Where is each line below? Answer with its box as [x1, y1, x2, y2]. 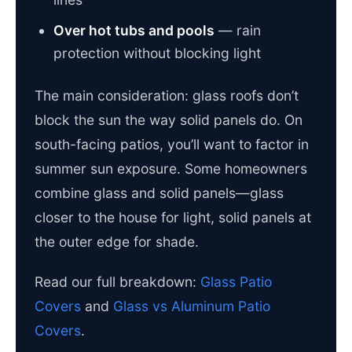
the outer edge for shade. [35, 233, 199, 251]
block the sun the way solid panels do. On [35, 112, 302, 129]
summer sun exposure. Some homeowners [35, 160, 307, 178]
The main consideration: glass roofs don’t [35, 87, 299, 104]
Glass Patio [200, 273, 272, 291]
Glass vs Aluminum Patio [113, 298, 270, 315]
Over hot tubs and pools [53, 22, 214, 39]
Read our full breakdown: [35, 273, 200, 291]
